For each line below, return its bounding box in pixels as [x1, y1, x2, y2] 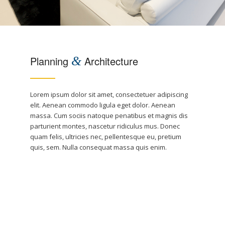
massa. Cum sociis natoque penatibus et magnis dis [30, 111, 188, 120]
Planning [30, 54, 71, 68]
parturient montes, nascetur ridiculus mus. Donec [30, 122, 180, 131]
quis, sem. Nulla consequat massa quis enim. [30, 143, 167, 152]
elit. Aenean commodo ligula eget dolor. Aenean [30, 100, 175, 109]
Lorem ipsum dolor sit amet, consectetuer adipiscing [30, 90, 188, 99]
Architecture [81, 54, 138, 68]
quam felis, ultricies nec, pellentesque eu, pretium [30, 132, 181, 141]
